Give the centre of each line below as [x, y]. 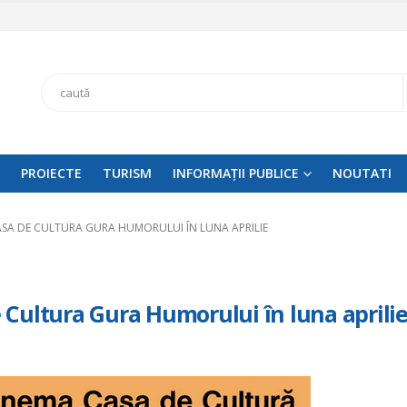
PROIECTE [51, 173]
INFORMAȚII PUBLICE [236, 173]
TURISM [127, 173]
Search [60, 91]
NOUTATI [362, 173]
